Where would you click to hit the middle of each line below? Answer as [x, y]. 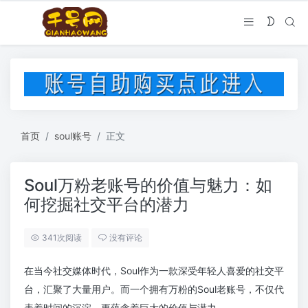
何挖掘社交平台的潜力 [107, 205]
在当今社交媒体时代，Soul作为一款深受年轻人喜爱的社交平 [154, 271]
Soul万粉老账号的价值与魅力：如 [148, 186]
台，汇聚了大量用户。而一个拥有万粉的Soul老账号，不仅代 [154, 289]
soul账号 [73, 136]
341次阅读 [62, 238]
